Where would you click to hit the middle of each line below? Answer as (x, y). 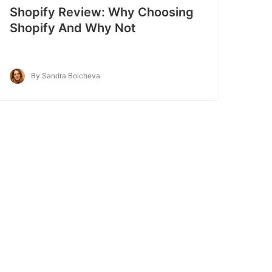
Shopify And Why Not (73, 28)
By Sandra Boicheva (65, 75)
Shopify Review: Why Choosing (101, 12)
